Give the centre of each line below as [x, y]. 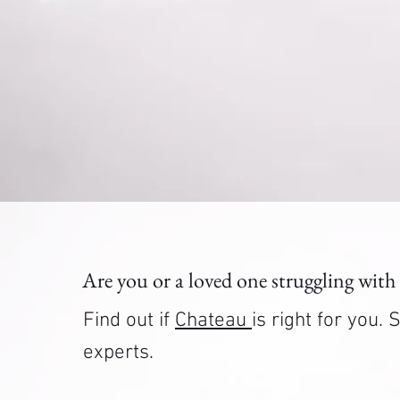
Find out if [129, 320]
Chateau [213, 320]
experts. [118, 352]
